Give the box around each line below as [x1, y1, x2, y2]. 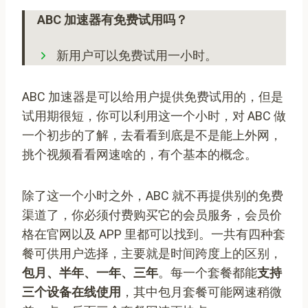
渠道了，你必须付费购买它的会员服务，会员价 [22, 207, 282, 222]
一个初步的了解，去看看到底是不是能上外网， [22, 127, 282, 142]
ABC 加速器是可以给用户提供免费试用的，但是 [22, 89, 283, 104]
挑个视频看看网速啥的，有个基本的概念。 [22, 146, 257, 162]
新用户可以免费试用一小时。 [56, 47, 217, 63]
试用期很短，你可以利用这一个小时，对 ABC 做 [22, 108, 286, 123]
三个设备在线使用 [22, 284, 121, 299]
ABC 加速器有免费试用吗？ [37, 12, 188, 27]
